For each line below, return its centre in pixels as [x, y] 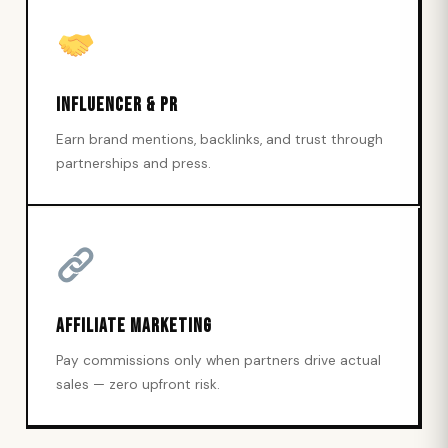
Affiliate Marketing [134, 326]
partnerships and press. [133, 163]
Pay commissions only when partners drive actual [218, 360]
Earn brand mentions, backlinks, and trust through [219, 139]
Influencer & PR [117, 105]
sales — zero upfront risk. [138, 384]
